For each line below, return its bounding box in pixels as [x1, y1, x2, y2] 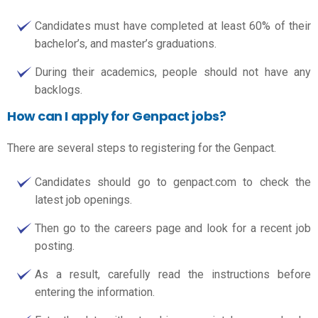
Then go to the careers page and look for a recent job [35, 221, 311, 235]
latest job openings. [35, 192, 132, 207]
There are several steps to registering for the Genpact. [7, 141, 276, 155]
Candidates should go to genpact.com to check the [35, 175, 311, 189]
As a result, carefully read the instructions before [35, 267, 311, 281]
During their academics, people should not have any [35, 65, 311, 79]
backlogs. [35, 82, 82, 97]
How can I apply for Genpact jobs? [7, 106, 226, 125]
